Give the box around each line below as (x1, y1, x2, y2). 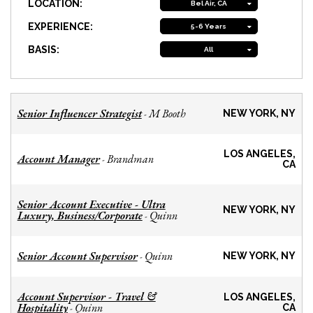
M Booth (148, 106, 186, 122)
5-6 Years (191, 22, 227, 31)
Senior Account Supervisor (17, 249, 138, 264)
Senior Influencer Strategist (17, 106, 142, 122)
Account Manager (17, 152, 100, 167)
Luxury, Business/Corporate (17, 208, 143, 224)
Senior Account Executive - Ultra (17, 197, 166, 212)
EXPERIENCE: (28, 20, 94, 32)
